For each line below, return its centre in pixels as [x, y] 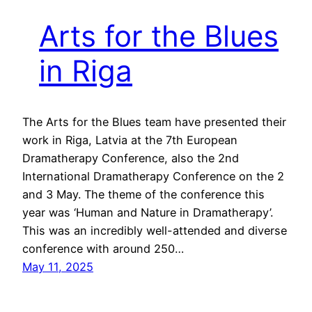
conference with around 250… [103, 249]
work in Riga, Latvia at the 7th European [130, 140]
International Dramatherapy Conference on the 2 [153, 177]
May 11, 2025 [58, 267]
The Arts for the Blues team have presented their [154, 122]
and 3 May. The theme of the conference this [143, 195]
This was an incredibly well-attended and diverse [155, 231]
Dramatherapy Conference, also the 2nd [131, 158]
